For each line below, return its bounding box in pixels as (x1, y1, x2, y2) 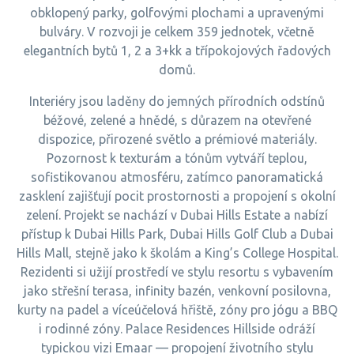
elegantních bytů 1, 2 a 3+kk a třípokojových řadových (23, 43, 331, 58)
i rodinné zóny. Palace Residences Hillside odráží (39, 322, 315, 336)
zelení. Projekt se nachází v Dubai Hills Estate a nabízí (26, 208, 328, 222)
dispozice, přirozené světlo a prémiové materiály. (37, 132, 317, 146)
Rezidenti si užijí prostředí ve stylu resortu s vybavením (21, 265, 333, 279)
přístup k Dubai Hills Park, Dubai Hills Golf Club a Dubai (21, 227, 333, 241)
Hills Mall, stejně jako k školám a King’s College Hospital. (16, 246, 338, 260)
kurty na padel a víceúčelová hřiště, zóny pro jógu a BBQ (17, 303, 337, 317)
